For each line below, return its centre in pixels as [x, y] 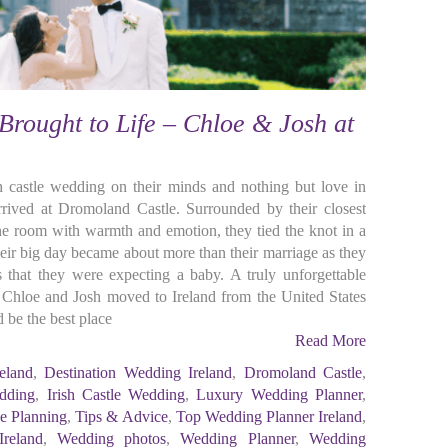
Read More [330, 340]
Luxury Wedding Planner [279, 394]
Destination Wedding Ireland [138, 372]
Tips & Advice [121, 416]
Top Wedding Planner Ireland [269, 416]
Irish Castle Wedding [116, 394]
